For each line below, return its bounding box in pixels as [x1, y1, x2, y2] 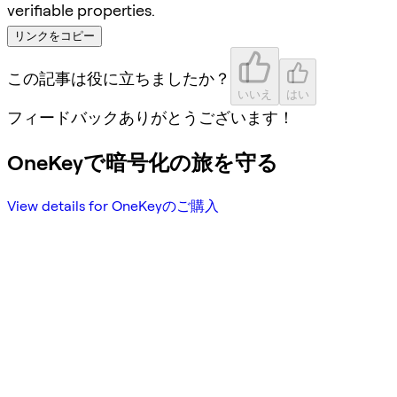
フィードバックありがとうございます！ [7, 107, 294, 127]
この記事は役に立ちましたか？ [7, 68, 230, 88]
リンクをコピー [14, 27, 95, 43]
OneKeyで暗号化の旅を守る [7, 149, 278, 175]
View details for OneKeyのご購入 [7, 198, 219, 215]
